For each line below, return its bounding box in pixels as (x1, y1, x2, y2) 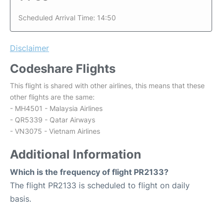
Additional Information (10, 147, 141, 162)
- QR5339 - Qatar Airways (10, 115, 95, 124)
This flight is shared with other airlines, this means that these (10, 81, 205, 90)
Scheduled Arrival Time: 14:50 (18, 13, 116, 22)
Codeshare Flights (10, 61, 115, 76)
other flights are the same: (10, 93, 95, 102)
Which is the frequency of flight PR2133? (10, 167, 168, 177)
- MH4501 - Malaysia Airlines (10, 104, 103, 113)
